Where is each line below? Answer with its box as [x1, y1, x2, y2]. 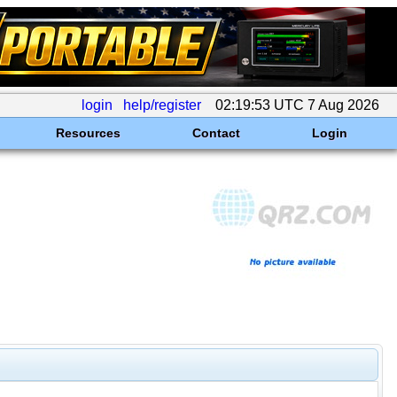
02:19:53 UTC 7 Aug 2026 [212, 97, 383, 113]
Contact [191, 126, 240, 140]
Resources [55, 126, 121, 140]
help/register [123, 97, 201, 113]
